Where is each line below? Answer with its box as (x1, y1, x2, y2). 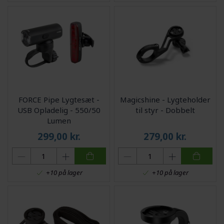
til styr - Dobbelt (135, 104, 195, 115)
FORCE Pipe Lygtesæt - (18, 94, 99, 104)
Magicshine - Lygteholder (119, 94, 210, 104)
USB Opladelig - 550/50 (17, 104, 100, 115)
